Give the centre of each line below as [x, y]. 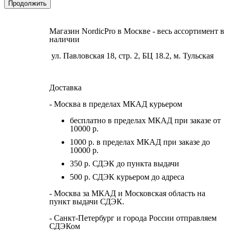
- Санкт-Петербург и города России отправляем [133, 218]
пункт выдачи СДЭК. [87, 201]
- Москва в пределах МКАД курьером [116, 104]
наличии [64, 39]
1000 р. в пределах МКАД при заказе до [140, 142]
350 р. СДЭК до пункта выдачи [124, 163]
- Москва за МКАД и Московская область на [127, 193]
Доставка [65, 87]
